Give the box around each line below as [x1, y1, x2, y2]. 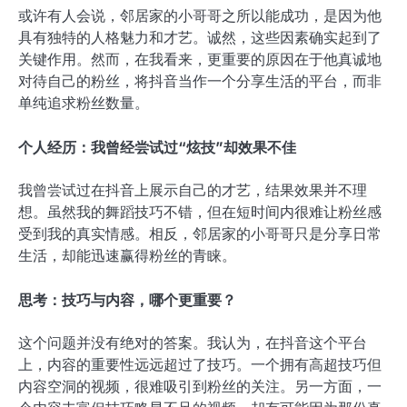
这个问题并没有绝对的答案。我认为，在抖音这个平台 [18, 333, 367, 354]
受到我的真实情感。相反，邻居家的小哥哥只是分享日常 [18, 223, 382, 244]
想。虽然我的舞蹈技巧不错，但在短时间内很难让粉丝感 [18, 201, 382, 223]
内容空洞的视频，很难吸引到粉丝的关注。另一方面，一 [18, 376, 382, 398]
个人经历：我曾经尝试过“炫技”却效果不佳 [18, 137, 296, 156]
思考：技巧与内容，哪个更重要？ [18, 290, 236, 309]
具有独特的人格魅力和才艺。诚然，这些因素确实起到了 [18, 26, 382, 48]
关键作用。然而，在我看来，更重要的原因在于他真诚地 [18, 48, 382, 70]
